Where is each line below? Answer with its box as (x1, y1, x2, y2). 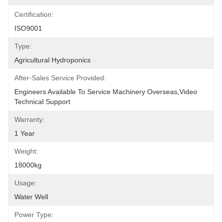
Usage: (14, 179, 37, 187)
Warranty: (14, 115, 45, 123)
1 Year (14, 129, 35, 137)
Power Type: (14, 211, 54, 219)
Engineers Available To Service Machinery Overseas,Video (14, 88, 197, 96)
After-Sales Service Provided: (14, 74, 106, 82)
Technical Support (14, 98, 70, 106)
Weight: (14, 147, 38, 155)
